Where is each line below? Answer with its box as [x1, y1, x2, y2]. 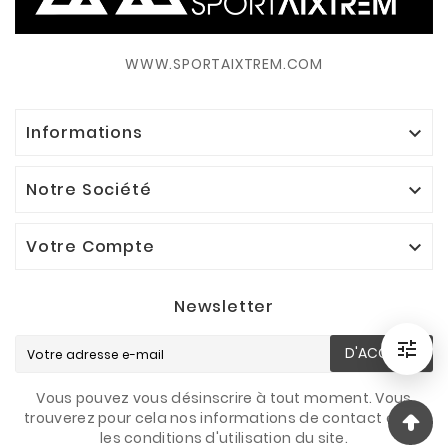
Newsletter [174, 294, 274, 318]
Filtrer [405, 347, 444, 368]
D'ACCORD [345, 343, 418, 364]
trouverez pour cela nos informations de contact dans [24, 407, 424, 428]
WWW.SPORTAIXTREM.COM [125, 53, 323, 74]
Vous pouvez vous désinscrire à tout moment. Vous [36, 387, 412, 408]
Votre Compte [26, 234, 155, 258]
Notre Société [26, 177, 152, 201]
